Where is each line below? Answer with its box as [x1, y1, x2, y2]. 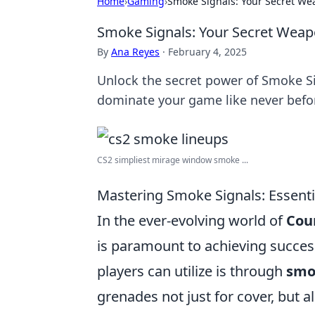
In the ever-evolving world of [97, 211, 286, 230]
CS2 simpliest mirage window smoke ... [97, 154, 248, 166]
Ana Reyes [111, 45, 160, 58]
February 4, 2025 [168, 45, 247, 58]
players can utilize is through [97, 262, 286, 281]
